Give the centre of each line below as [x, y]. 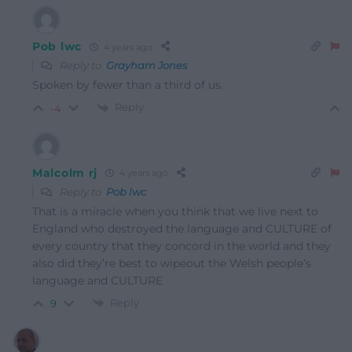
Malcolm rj [65, 172]
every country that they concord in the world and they [181, 246]
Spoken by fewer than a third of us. [128, 85]
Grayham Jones [147, 66]
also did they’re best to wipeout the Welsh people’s [172, 263]
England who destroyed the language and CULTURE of [182, 228]
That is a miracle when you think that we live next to [175, 211]
